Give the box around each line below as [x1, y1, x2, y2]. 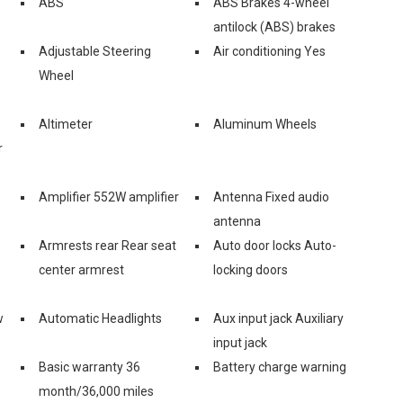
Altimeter [39, 116, 93, 131]
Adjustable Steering [39, 43, 151, 58]
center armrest [39, 262, 124, 277]
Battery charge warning [213, 359, 346, 374]
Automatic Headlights [39, 310, 162, 326]
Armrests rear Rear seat [39, 237, 176, 253]
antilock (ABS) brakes [213, 19, 336, 34]
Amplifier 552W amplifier [39, 189, 179, 204]
